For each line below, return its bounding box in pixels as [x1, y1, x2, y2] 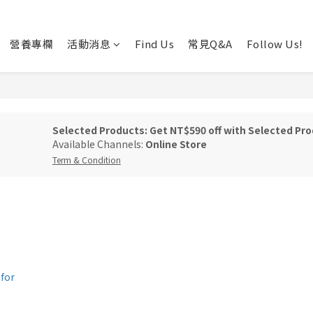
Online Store [145, 137, 207, 152]
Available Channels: [52, 137, 145, 152]
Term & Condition [52, 154, 121, 166]
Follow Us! [246, 36, 303, 51]
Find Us [134, 36, 174, 51]
